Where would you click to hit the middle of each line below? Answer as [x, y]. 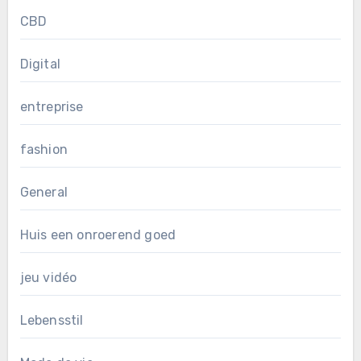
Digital [40, 64]
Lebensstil [52, 320]
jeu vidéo [48, 277]
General [44, 192]
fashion [44, 149]
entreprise [52, 106]
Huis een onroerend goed [98, 234]
